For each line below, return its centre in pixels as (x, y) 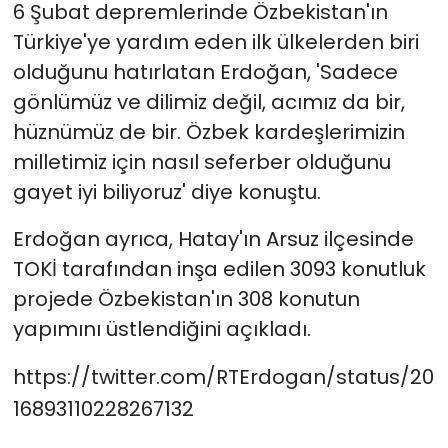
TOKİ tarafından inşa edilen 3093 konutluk (219, 269)
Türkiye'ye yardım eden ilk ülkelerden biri (215, 42)
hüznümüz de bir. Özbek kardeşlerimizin (208, 132)
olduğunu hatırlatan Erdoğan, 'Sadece (205, 72)
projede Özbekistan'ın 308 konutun (186, 299)
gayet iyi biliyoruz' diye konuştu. (166, 192)
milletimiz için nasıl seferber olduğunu (201, 162)
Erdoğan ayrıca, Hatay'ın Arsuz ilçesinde (213, 239)
